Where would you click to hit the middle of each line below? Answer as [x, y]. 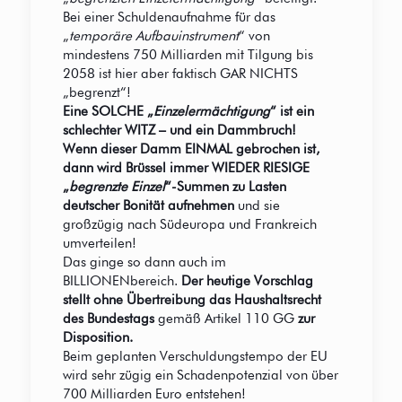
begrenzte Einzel [117, 187]
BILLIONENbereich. [122, 281]
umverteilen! [99, 244]
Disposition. [97, 338]
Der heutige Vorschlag [247, 281]
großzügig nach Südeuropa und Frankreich [189, 225]
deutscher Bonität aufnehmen [150, 206]
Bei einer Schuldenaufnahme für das [169, 17]
